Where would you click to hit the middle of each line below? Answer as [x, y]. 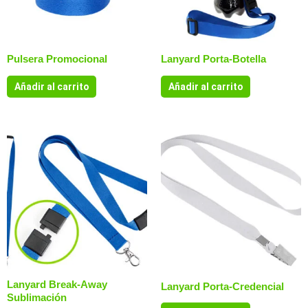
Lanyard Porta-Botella [213, 59]
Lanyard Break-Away [57, 284]
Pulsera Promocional [57, 59]
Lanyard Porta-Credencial [222, 286]
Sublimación [37, 297]
